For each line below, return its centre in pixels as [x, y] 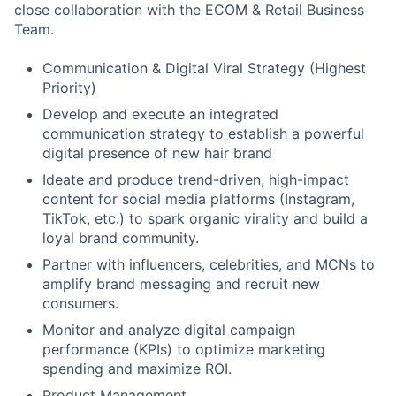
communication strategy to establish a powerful [203, 133]
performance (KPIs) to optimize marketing [184, 349]
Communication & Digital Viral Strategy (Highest [204, 68]
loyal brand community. [121, 238]
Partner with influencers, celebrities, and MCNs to [209, 264]
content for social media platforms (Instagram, [198, 199]
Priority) [69, 88]
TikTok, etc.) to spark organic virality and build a [205, 218]
